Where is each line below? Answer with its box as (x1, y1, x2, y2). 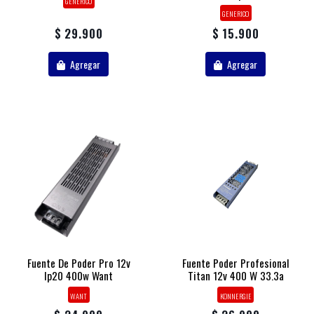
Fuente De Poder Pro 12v (27, 255, 130, 271)
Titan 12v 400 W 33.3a (187, 268, 284, 284)
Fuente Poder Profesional (182, 255, 289, 271)
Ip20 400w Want (44, 268, 113, 284)
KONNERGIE (219, 289, 252, 301)
